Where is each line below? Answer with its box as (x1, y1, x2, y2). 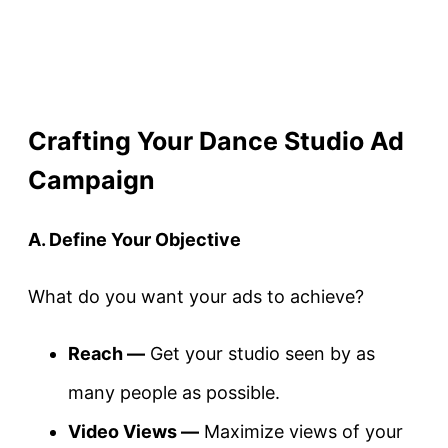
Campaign (28, 164, 155, 195)
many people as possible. (68, 382, 280, 404)
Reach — (68, 343, 145, 365)
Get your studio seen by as (145, 343, 375, 365)
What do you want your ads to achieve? (28, 286, 364, 308)
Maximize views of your (199, 421, 403, 443)
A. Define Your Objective (28, 229, 241, 251)
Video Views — (68, 421, 199, 443)
